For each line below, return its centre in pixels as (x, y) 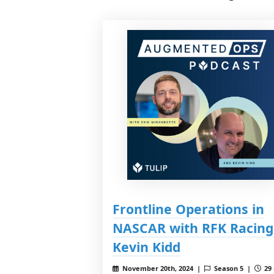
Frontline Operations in (188, 209)
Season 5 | (233, 268)
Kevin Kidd (146, 246)
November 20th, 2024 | (162, 268)
